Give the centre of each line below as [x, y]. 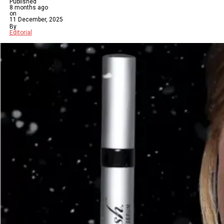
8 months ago [28, 7]
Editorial [20, 32]
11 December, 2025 [36, 19]
